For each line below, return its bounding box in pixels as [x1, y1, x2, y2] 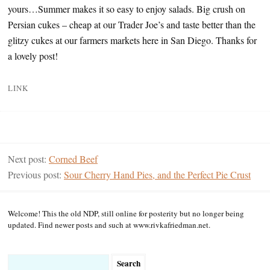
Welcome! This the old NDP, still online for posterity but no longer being [8, 208, 244, 219]
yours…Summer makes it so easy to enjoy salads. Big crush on [8, 2, 245, 15]
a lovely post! [8, 49, 58, 62]
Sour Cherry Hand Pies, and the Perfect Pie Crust [64, 168, 251, 181]
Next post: [8, 152, 49, 165]
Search [7, 253, 29, 264]
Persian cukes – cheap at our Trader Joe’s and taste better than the [8, 18, 256, 31]
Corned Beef [49, 152, 98, 165]
